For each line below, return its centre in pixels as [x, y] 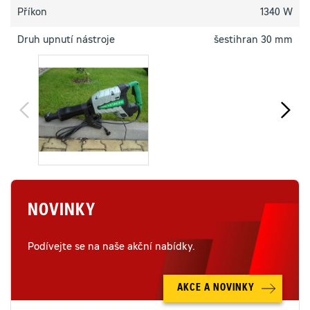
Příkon [32, 13]
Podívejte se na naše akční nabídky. [111, 248]
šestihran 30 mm [253, 41]
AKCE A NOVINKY [216, 289]
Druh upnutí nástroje [66, 41]
